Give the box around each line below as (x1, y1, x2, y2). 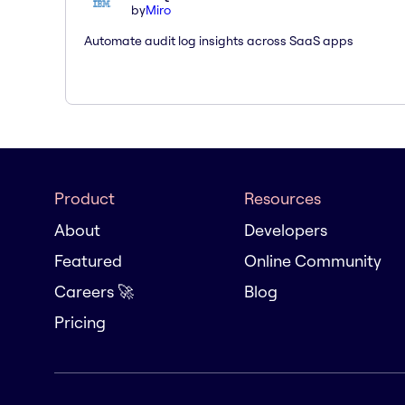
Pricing (54, 312, 106, 333)
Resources (244, 188, 321, 209)
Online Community (244, 250, 381, 271)
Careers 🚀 (54, 281, 134, 302)
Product (54, 188, 115, 209)
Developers (244, 220, 327, 240)
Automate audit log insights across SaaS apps (84, 32, 353, 49)
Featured (54, 250, 122, 271)
